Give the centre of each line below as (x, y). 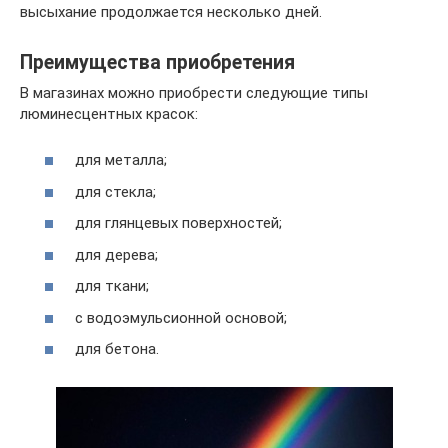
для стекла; (115, 191)
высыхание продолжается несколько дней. (171, 11)
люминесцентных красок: (109, 113)
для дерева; (116, 254)
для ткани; (112, 286)
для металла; (121, 160)
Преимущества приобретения (157, 62)
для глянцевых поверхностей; (178, 223)
